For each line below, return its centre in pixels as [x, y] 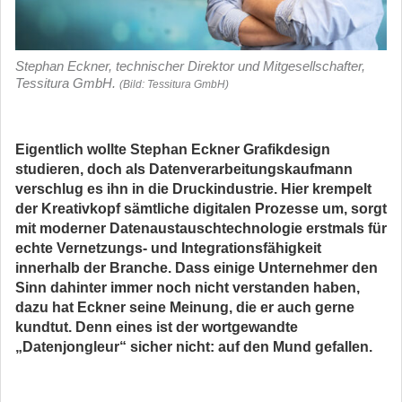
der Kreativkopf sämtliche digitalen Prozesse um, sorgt [201, 209]
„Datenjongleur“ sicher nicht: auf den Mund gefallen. [194, 347]
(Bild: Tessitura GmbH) [174, 84]
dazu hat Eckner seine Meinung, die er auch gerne [185, 307]
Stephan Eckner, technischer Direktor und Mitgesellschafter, [190, 66]
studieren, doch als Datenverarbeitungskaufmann [184, 169]
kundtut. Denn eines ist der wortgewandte [157, 327]
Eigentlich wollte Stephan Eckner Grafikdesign [173, 149]
